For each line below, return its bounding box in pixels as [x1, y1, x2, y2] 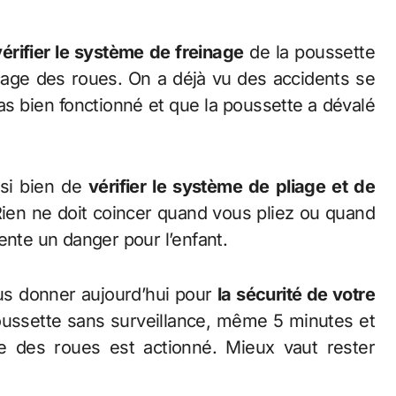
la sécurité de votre [217, 284, 376, 306]
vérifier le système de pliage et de [88, 176, 375, 198]
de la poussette [243, 42, 375, 64]
